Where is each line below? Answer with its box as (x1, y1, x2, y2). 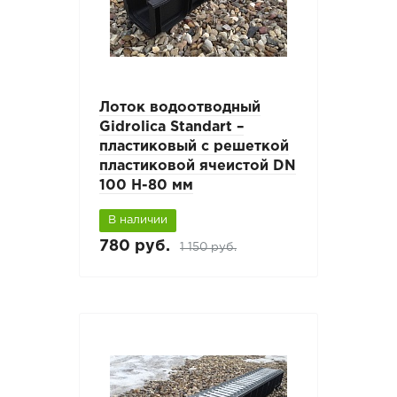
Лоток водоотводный (99, 101, 261, 115)
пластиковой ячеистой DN (99, 160, 297, 174)
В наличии (108, 215, 168, 226)
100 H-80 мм (99, 179, 194, 193)
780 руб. (99, 238, 171, 253)
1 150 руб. (180, 241, 237, 253)
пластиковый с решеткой (99, 140, 290, 154)
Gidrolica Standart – (99, 121, 245, 135)
